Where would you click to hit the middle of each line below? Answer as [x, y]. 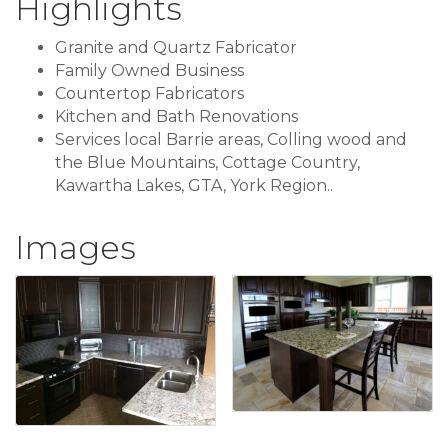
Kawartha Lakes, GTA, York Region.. [194, 186]
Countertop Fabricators [149, 94]
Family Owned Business [149, 71]
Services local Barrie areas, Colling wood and [231, 140]
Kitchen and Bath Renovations [176, 117]
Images [75, 248]
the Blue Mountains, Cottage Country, [207, 163]
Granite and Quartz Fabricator [176, 48]
